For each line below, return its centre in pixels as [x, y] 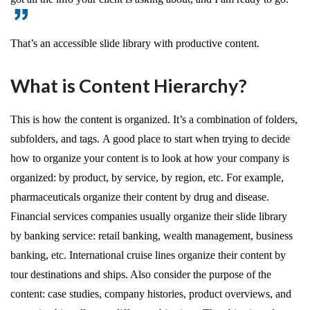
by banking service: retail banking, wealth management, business [152, 235]
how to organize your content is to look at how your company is [150, 158]
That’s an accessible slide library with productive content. [135, 43]
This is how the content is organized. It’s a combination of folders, [154, 119]
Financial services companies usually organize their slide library [149, 216]
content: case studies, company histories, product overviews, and [151, 293]
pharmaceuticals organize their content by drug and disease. [140, 197]
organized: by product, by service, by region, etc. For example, [147, 177]
